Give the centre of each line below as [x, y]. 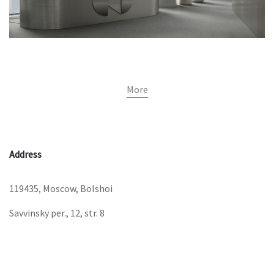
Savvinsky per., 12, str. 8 [57, 213]
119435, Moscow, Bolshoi [61, 188]
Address [25, 154]
